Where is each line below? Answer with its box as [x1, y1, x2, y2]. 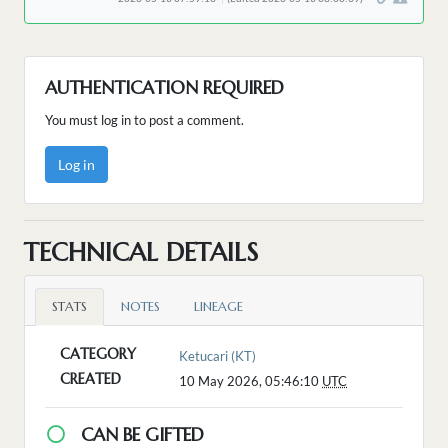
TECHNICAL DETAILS [24, 236, 258, 269]
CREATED [60, 370, 121, 389]
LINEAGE [194, 299, 243, 316]
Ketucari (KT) [179, 348, 257, 365]
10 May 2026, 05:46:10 [179, 373, 323, 390]
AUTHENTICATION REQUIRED [45, 76, 284, 100]
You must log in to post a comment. [45, 112, 244, 129]
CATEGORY [60, 345, 136, 364]
